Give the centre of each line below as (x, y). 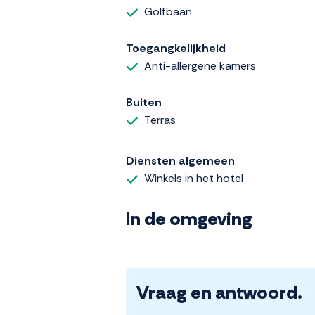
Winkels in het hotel (194, 178)
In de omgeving (189, 218)
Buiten (144, 103)
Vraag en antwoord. (219, 292)
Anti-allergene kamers (200, 66)
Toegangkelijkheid (176, 49)
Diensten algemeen (180, 160)
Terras (160, 120)
